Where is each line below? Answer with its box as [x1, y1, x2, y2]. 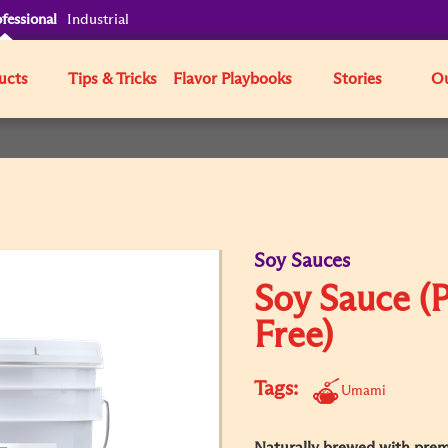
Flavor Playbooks [173, 71, 293, 87]
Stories [332, 71, 382, 87]
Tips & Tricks [68, 71, 158, 87]
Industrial [67, 12, 130, 27]
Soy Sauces [254, 251, 350, 271]
